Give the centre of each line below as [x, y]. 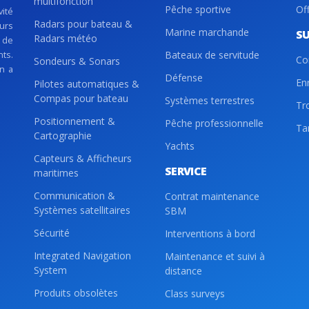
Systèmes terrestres [210, 100]
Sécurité [52, 233]
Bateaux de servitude [212, 55]
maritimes [56, 173]
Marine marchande [207, 32]
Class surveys [195, 293]
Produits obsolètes [76, 293]
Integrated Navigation [82, 256]
